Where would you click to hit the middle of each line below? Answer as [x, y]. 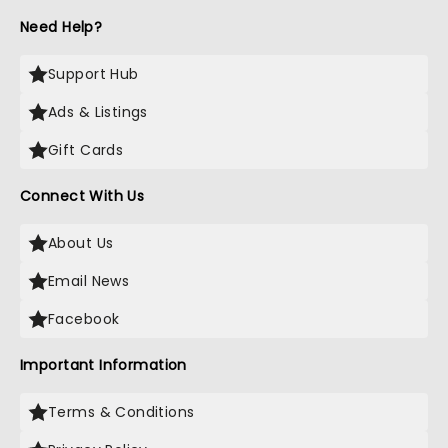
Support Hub [93, 74]
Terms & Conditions [121, 412]
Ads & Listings [98, 112]
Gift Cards [86, 150]
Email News [89, 281]
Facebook [84, 319]
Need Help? [61, 27]
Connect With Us [82, 196]
